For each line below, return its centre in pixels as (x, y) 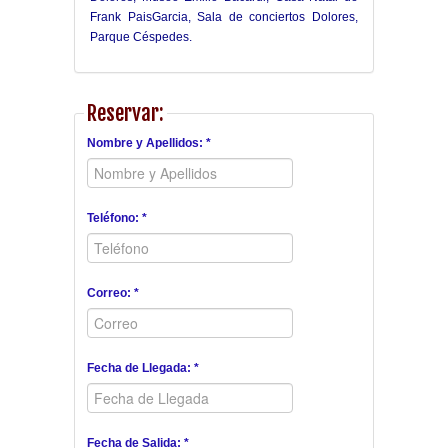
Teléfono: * (117, 218)
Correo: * (113, 293)
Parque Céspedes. (141, 37)
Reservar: (125, 113)
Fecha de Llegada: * (143, 368)
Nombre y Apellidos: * (149, 143)
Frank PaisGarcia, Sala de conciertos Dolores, (224, 17)
